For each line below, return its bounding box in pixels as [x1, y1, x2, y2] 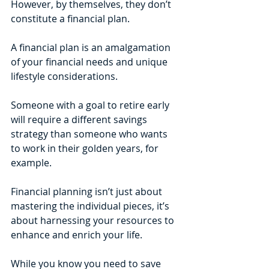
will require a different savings [11, 112, 150, 126]
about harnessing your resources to [11, 213, 177, 227]
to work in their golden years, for [11, 141, 161, 155]
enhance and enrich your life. [11, 228, 145, 241]
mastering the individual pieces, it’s [11, 199, 172, 213]
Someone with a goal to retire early [11, 98, 172, 112]
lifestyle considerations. [11, 69, 120, 83]
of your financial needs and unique [11, 55, 170, 68]
